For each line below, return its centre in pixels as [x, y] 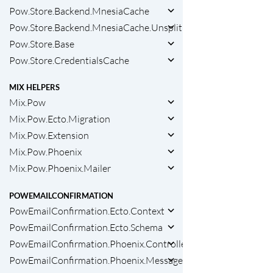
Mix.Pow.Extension [49, 136]
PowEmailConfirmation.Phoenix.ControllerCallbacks [119, 243]
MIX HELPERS [34, 87]
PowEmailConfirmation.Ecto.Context [87, 211]
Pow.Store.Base [42, 44]
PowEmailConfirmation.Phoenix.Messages [98, 260]
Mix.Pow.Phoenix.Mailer [60, 168]
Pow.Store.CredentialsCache [69, 61]
